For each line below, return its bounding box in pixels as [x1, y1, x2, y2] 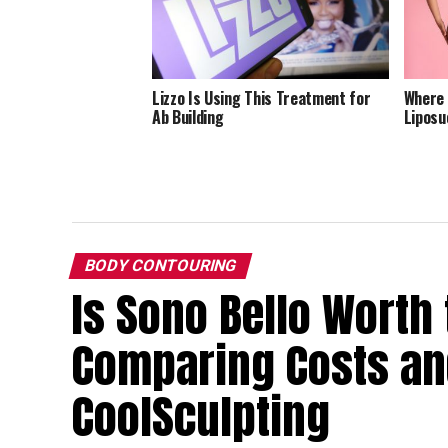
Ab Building [152, 104, 228, 129]
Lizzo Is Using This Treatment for [152, 85, 371, 110]
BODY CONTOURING [82, 255, 239, 275]
